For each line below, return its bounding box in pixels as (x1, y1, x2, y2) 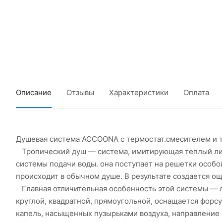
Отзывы (66, 88, 94, 97)
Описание (16, 88, 52, 97)
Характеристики (109, 88, 168, 97)
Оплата (183, 88, 209, 97)
